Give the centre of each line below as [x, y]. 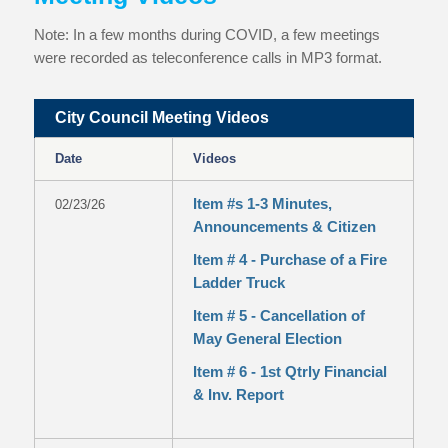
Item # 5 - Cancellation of [278, 315]
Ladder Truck [238, 282]
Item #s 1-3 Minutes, [262, 203]
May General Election [267, 338]
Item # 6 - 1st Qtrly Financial [289, 371]
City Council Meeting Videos [161, 117]
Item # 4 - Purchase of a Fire [289, 259]
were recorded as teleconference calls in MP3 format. [207, 57]
